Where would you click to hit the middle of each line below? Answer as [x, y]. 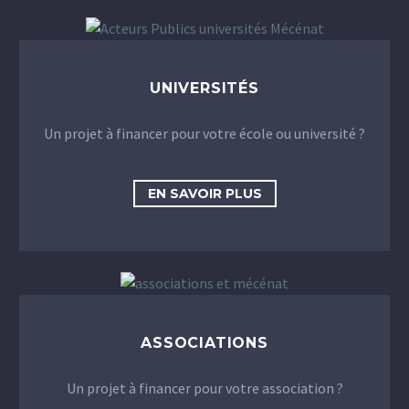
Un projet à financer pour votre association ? [204, 388]
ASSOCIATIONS [204, 342]
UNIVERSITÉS [204, 88]
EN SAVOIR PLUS [204, 193]
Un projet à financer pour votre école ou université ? [204, 134]
